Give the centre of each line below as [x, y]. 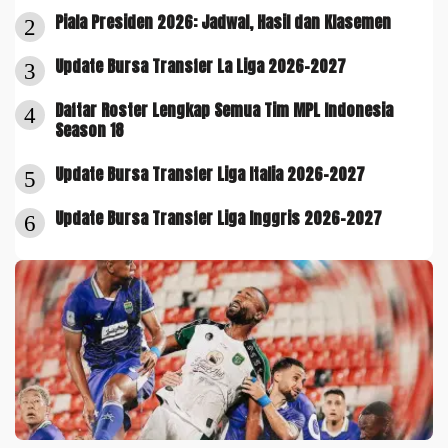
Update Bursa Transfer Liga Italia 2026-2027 [210, 173]
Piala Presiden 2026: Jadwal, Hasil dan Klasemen [223, 21]
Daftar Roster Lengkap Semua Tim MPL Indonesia [224, 109]
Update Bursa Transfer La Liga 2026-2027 [200, 65]
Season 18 [89, 129]
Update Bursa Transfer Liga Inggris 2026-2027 [218, 217]
